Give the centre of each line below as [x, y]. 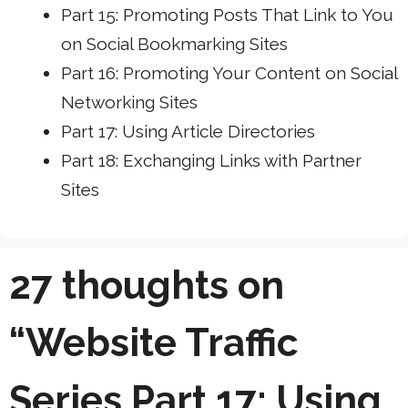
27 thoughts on [147, 286]
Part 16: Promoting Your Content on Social [229, 72]
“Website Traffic [153, 343]
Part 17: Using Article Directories [188, 131]
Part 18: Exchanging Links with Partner [211, 160]
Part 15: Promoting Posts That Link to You [227, 14]
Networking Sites [129, 102]
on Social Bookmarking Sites [174, 43]
